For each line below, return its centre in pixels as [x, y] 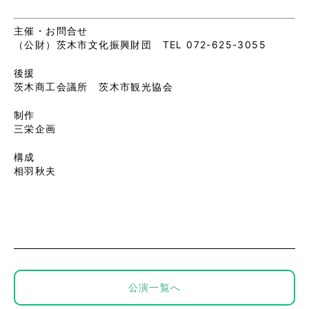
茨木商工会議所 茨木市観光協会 [93, 86]
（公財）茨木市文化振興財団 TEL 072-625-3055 [140, 44]
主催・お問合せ [51, 30]
